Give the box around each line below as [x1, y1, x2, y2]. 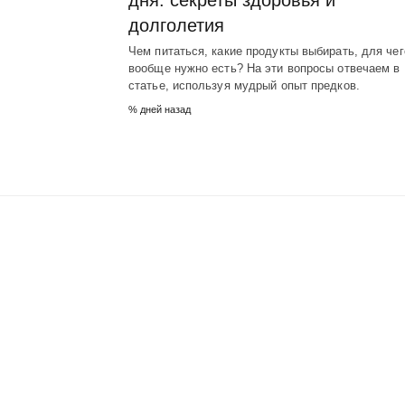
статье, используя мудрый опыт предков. [128, 79, 363, 93]
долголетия [128, 15, 224, 36]
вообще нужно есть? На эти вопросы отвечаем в [128, 61, 400, 76]
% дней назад [128, 104, 191, 116]
